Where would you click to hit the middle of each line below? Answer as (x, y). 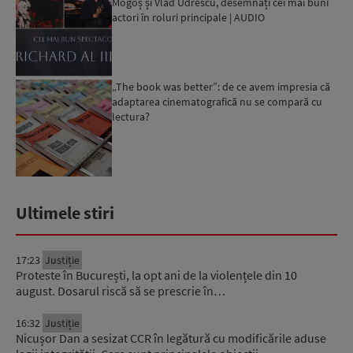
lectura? (131, 117)
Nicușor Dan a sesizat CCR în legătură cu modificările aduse (171, 338)
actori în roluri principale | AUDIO (189, 17)
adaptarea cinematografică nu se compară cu (217, 102)
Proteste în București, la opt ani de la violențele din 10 (156, 275)
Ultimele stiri (65, 212)
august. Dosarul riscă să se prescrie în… (121, 290)
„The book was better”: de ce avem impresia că (221, 87)
